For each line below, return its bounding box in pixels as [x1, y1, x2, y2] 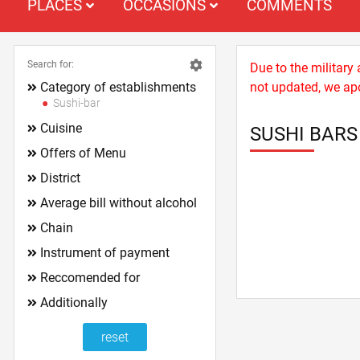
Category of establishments [40, 80, 197, 95]
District [40, 170, 81, 186]
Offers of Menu [40, 145, 127, 161]
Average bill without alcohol [40, 195, 198, 211]
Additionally [40, 295, 108, 310]
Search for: [27, 59, 75, 70]
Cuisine [40, 121, 83, 136]
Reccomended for [40, 270, 141, 285]
